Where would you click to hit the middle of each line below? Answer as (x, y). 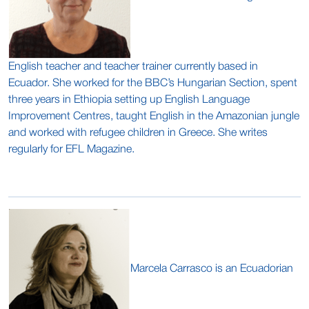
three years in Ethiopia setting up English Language (129, 100)
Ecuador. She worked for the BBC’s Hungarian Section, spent (153, 83)
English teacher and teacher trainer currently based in (133, 67)
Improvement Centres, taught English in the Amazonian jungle (154, 117)
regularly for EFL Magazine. (71, 150)
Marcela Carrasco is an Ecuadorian (212, 269)
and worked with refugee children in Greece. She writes (138, 133)
